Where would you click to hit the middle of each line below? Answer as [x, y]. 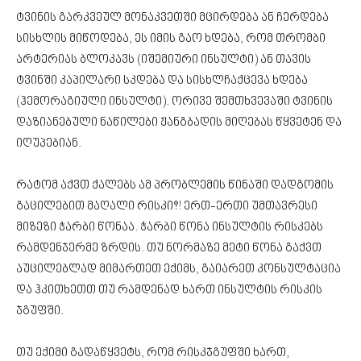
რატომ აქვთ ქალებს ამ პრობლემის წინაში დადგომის [175, 185]
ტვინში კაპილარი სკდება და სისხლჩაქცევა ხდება [162, 81]
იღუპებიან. [49, 143]
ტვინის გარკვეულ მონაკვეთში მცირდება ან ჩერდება [172, 18]
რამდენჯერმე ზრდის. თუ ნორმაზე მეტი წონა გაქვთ [169, 248]
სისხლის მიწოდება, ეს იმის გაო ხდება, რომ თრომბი [171, 39]
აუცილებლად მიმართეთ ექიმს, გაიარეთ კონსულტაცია [178, 269]
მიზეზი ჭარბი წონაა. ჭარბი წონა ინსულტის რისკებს [170, 227]
